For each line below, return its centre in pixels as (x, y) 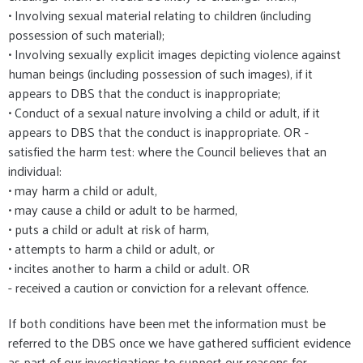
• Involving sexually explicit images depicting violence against (175, 54)
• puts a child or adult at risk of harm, (109, 229)
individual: (35, 171)
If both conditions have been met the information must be (167, 323)
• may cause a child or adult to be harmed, (123, 210)
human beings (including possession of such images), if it (160, 74)
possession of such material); (86, 35)
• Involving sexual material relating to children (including (160, 15)
